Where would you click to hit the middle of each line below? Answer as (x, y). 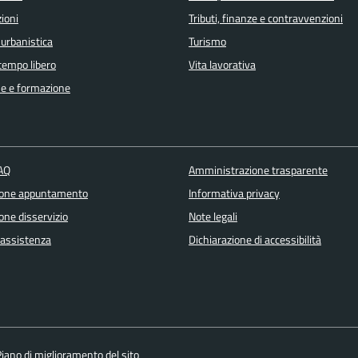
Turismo (207, 41)
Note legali (213, 217)
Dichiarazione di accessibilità (255, 240)
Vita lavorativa (222, 64)
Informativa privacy (234, 194)
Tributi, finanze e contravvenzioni (266, 18)
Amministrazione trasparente (258, 171)
